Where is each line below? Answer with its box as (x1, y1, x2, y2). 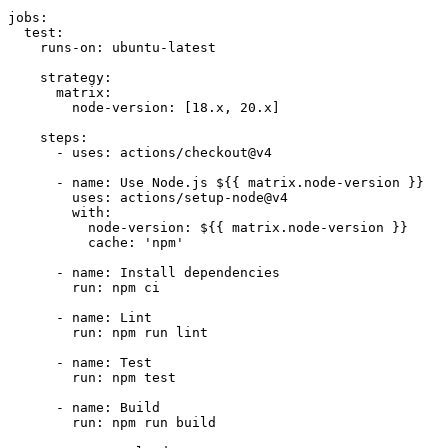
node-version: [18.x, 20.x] (8, 99, 280, 115)
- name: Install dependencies (8, 264, 280, 280)
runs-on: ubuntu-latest (8, 39, 216, 55)
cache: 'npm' (8, 234, 184, 250)
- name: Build (8, 399, 160, 415)
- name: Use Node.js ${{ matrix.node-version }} (8, 174, 424, 190)
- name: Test (8, 354, 152, 370)
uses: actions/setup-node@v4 (8, 189, 288, 205)
